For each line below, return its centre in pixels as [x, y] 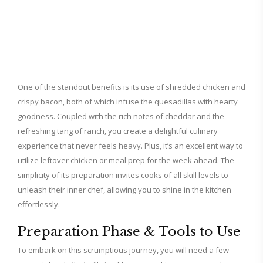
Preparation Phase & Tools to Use [129, 232]
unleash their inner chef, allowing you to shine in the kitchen [124, 190]
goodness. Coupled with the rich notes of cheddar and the [121, 116]
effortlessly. [39, 204]
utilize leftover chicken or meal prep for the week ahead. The [126, 160]
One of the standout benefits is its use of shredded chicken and [131, 87]
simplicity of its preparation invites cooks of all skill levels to [123, 175]
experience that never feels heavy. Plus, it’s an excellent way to [130, 146]
